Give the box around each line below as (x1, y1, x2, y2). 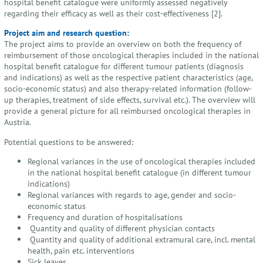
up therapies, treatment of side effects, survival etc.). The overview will (4, 94, 255, 106)
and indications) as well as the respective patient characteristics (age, (4, 72, 252, 83)
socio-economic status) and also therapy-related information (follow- (4, 83, 252, 95)
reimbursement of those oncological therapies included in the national (4, 49, 259, 61)
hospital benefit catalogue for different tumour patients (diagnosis (4, 60, 244, 72)
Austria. (4, 116, 31, 128)
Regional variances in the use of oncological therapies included (28, 156, 255, 167)
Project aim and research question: (4, 27, 129, 39)
